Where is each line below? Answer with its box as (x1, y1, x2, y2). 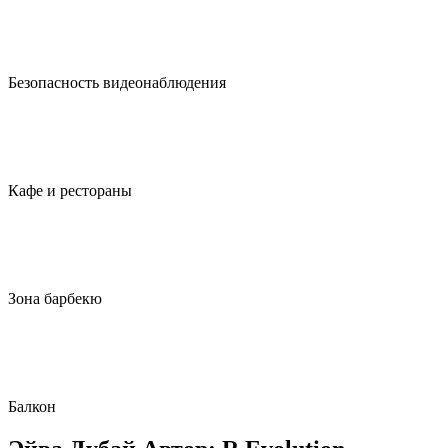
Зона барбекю (8, 290, 102, 308)
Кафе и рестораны (8, 182, 132, 200)
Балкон (8, 398, 56, 416)
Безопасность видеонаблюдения (8, 74, 226, 92)
